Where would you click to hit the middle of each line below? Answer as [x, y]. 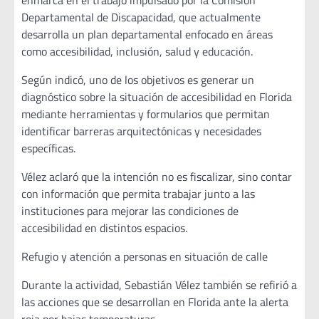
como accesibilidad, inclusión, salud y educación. [137, 51]
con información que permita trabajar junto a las [138, 193]
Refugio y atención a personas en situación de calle [145, 256]
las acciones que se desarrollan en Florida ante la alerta [155, 302]
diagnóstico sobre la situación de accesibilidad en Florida [157, 96]
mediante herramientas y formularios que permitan [146, 114]
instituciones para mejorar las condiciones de [130, 210]
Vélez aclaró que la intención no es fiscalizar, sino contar [157, 176]
